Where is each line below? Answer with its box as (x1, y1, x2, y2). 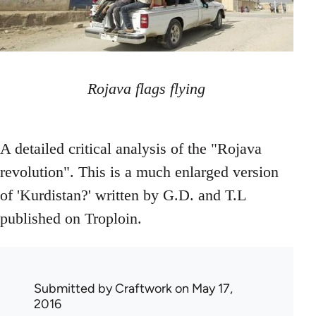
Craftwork (115, 281, 172, 297)
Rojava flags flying (87, 80, 206, 98)
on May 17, (172, 281, 233, 297)
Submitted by (34, 281, 115, 297)
